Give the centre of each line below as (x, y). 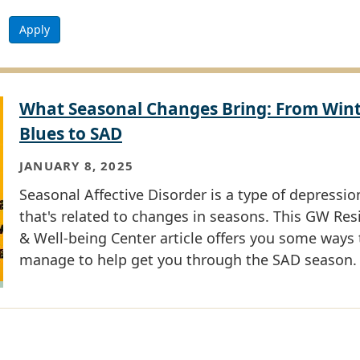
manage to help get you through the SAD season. (188, 260)
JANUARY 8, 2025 (76, 166)
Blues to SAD (71, 133)
